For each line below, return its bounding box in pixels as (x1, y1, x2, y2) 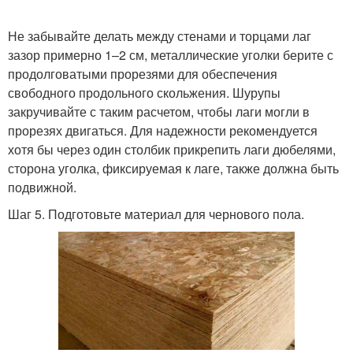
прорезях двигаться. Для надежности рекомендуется (8, 121, 318, 140)
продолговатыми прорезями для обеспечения (8, 65, 277, 84)
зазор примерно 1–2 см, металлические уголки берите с (8, 46, 333, 65)
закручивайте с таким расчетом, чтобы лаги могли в (8, 102, 310, 121)
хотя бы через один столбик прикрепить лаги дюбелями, (8, 140, 336, 159)
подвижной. (8, 178, 76, 197)
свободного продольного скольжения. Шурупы (8, 84, 281, 102)
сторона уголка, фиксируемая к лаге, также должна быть (8, 159, 339, 178)
